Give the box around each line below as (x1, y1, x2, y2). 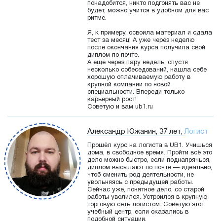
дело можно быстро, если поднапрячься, (87, 157, 211, 164)
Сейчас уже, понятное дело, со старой (87, 187, 204, 193)
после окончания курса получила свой (87, 45, 205, 51)
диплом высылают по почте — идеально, (87, 165, 212, 171)
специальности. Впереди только (87, 89, 184, 96)
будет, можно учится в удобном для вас (87, 8, 209, 14)
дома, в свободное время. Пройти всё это (87, 150, 212, 156)
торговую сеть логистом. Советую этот (87, 202, 204, 208)
